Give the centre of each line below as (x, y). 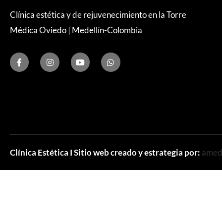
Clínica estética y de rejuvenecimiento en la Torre (98, 15)
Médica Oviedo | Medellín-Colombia (76, 30)
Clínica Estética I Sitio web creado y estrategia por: (106, 152)
